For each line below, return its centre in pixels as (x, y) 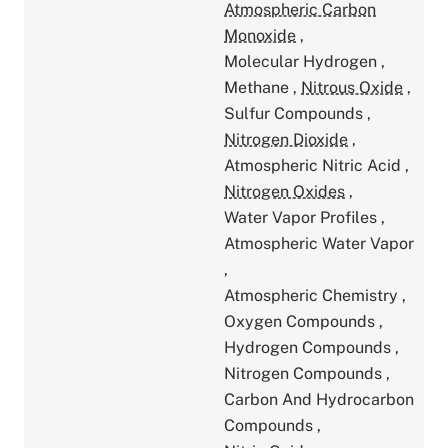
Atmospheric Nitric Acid (314, 165)
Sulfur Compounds (295, 113)
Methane (258, 87)
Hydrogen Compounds (309, 347)
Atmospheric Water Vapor (319, 243)
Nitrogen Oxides (284, 191)
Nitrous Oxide (352, 87)
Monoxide (260, 35)
